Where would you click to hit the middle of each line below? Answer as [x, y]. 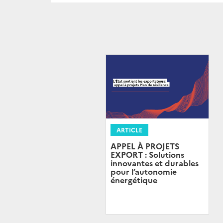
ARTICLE [129, 130]
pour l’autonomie [144, 171]
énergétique [134, 180]
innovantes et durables [155, 163]
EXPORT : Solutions [147, 155]
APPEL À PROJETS [145, 146]
